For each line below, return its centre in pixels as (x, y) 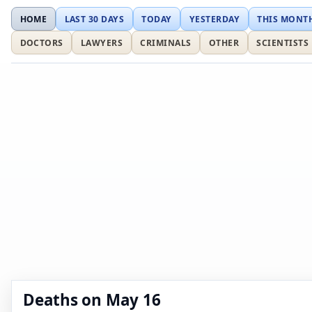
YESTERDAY (214, 19)
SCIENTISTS (283, 42)
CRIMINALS (166, 42)
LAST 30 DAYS (94, 19)
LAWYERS (102, 42)
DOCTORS (41, 42)
